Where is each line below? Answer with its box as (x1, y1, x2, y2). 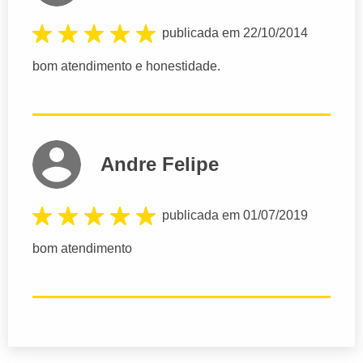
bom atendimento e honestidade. (32, 58, 220, 73)
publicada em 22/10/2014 (162, 25, 308, 40)
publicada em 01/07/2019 (162, 207, 308, 222)
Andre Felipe (100, 152, 219, 175)
